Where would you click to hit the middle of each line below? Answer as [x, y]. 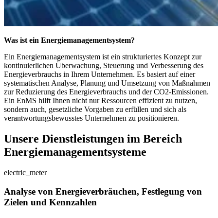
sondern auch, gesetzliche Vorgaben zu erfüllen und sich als [95, 109]
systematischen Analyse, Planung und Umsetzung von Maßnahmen [107, 83]
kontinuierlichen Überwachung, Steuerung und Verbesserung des [104, 66]
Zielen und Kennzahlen [50, 202]
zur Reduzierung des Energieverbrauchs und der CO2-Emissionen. [106, 92]
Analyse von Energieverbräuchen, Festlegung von [103, 191]
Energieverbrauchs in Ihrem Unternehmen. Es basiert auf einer [100, 74]
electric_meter [25, 173]
